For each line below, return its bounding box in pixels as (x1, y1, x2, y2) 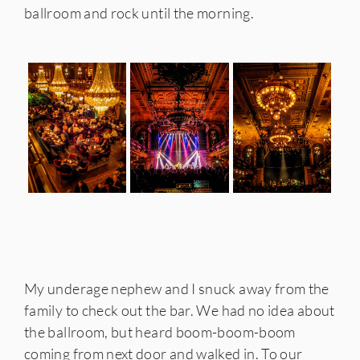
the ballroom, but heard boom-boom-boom (24, 322, 296, 341)
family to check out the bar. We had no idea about (24, 301, 335, 319)
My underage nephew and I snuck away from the (24, 279, 329, 297)
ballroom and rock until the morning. (24, 3, 254, 22)
